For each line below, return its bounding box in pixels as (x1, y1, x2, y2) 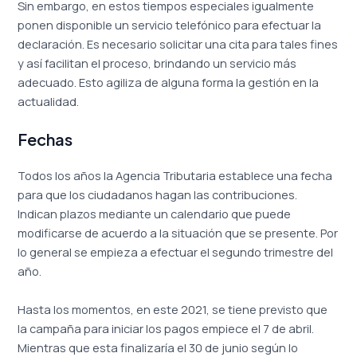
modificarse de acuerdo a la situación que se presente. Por (18, 225, 339, 241)
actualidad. (18, 92, 80, 109)
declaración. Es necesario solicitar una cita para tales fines (18, 35, 339, 52)
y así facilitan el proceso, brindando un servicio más (18, 54, 297, 71)
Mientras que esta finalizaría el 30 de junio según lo (18, 339, 299, 355)
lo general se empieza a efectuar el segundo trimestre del (18, 244, 334, 261)
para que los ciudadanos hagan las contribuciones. (18, 186, 298, 203)
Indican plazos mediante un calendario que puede (18, 206, 292, 222)
